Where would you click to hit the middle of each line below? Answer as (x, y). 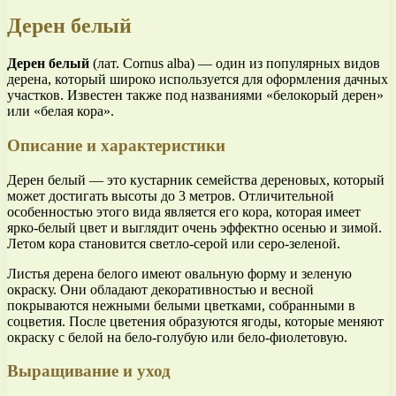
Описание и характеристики (116, 145)
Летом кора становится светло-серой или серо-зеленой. (174, 243)
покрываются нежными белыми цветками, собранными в (181, 305)
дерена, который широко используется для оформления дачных (198, 80)
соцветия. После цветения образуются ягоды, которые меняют (195, 321)
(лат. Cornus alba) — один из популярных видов (235, 64)
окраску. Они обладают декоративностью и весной (160, 289)
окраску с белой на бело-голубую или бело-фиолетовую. (177, 337)
